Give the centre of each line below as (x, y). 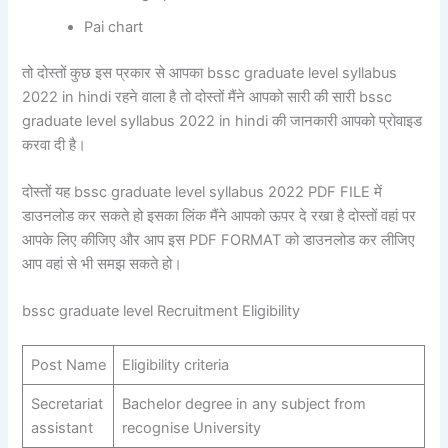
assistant (61, 428)
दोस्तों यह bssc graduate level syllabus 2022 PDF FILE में (202, 191)
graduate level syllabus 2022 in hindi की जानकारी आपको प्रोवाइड (222, 120)
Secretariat (66, 404)
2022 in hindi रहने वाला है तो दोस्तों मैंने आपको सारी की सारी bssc (207, 96)
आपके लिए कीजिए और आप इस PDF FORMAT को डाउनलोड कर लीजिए (219, 239)
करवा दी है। (54, 144)
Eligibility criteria (175, 365)
